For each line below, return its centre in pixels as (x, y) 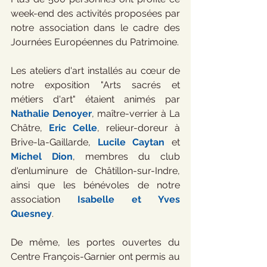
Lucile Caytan (131, 142)
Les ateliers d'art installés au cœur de (95, 71)
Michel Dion (42, 156)
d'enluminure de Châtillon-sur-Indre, (95, 171)
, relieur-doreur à (139, 128)
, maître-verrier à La (136, 114)
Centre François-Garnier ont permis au (95, 257)
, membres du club (126, 156)
